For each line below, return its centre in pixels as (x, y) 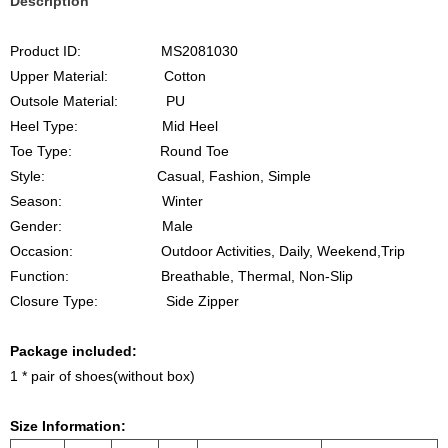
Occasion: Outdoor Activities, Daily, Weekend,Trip (207, 251)
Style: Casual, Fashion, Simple (160, 176)
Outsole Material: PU (97, 101)
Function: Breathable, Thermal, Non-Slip (181, 276)
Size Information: (68, 426)
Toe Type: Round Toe (171, 151)
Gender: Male (105, 226)
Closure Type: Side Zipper (124, 301)
